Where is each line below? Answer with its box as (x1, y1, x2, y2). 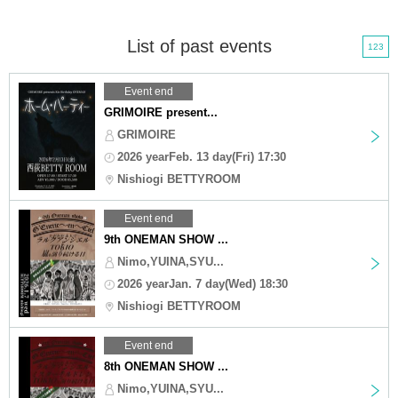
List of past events (126, 36, 272, 56)
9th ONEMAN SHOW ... (104, 232, 228, 246)
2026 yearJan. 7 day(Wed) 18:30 (117, 276, 288, 291)
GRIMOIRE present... (104, 105, 218, 119)
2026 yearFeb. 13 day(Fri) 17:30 (117, 149, 286, 163)
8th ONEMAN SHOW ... (104, 359, 228, 373)
